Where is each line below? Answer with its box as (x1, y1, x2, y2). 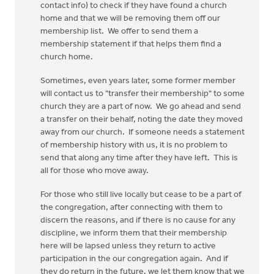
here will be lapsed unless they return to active (40, 242, 216, 251)
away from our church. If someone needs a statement (40, 128, 245, 137)
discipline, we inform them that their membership (40, 229, 227, 238)
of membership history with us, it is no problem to (40, 141, 228, 150)
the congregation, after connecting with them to (40, 203, 223, 212)
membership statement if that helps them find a (40, 40, 221, 49)
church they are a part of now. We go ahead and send (40, 102, 241, 111)
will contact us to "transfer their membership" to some (40, 89, 245, 98)
